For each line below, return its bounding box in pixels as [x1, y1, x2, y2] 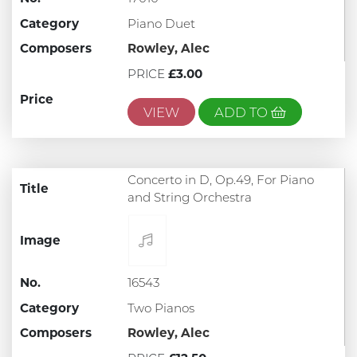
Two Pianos [127, 300, 194, 316]
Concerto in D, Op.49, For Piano [127, 172, 314, 188]
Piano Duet [127, 15, 195, 31]
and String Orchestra [127, 190, 252, 206]
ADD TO [214, 104, 271, 120]
